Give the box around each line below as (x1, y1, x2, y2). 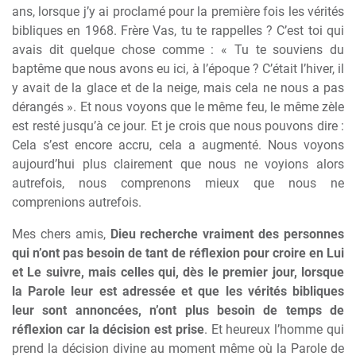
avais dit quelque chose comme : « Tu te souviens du (12, 42, 344, 57)
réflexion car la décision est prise (12, 322, 204, 337)
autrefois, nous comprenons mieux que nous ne (12, 176, 344, 191)
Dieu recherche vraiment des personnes (110, 226, 345, 242)
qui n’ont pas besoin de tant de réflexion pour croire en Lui (12, 246, 344, 261)
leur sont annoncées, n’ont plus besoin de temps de (12, 303, 344, 318)
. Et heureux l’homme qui (203, 322, 345, 337)
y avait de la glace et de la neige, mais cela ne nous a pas (12, 80, 344, 95)
